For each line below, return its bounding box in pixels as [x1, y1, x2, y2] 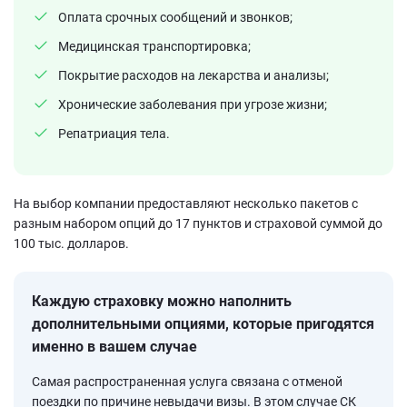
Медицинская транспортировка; [58, 39, 251, 55]
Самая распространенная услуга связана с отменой [32, 374, 342, 390]
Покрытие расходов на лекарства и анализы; [58, 68, 329, 84]
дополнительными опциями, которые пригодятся [32, 315, 374, 333]
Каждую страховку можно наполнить [32, 293, 292, 311]
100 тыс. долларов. [14, 236, 129, 252]
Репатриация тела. [58, 126, 170, 142]
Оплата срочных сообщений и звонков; [58, 10, 293, 25]
